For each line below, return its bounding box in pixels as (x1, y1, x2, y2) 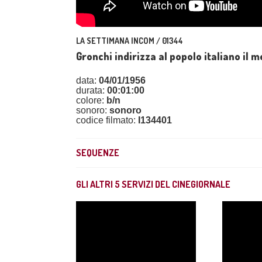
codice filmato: (76, 115, 138, 125)
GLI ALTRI (76, 178, 115, 190)
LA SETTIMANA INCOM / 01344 (76, 36, 183, 46)
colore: (76, 95, 106, 105)
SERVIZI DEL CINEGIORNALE (120, 178, 230, 190)
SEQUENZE (76, 147, 119, 158)
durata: (76, 85, 107, 95)
